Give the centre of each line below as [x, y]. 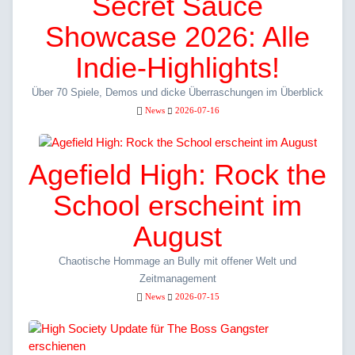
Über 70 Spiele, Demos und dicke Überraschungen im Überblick [177, 93]
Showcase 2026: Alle [177, 37]
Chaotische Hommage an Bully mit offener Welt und [177, 261]
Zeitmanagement [177, 279]
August [177, 237]
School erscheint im [177, 206]
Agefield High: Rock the [177, 175]
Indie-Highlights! [177, 68]
